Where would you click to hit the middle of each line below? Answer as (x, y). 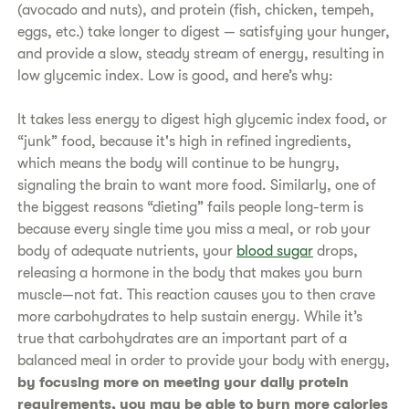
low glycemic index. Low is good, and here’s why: (176, 75)
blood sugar (275, 251)
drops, (336, 251)
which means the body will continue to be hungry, (179, 163)
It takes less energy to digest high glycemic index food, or (203, 119)
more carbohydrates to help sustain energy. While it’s (190, 316)
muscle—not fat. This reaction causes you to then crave (197, 294)
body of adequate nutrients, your (127, 251)
